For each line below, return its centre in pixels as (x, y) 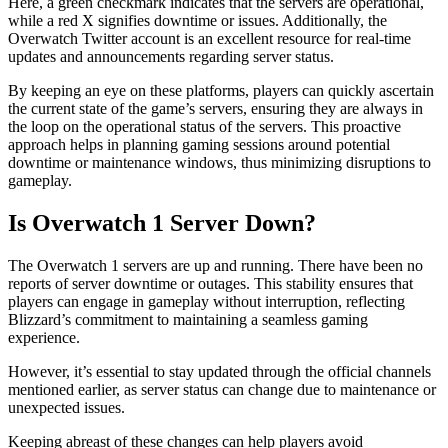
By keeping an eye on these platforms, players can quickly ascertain (221, 90)
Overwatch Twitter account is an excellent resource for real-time (209, 38)
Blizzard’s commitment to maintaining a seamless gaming (188, 319)
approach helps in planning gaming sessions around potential (199, 144)
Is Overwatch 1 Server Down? (162, 222)
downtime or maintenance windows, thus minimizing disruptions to (219, 162)
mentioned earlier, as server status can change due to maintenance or (222, 389)
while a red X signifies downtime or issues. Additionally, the (197, 20)
